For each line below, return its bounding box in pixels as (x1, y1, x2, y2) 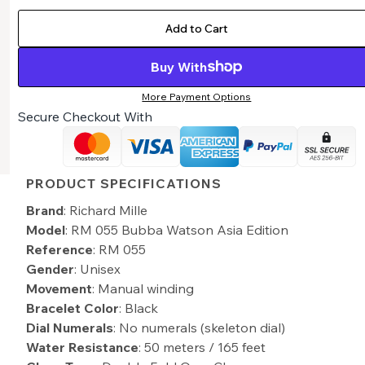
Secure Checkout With (18, 108, 153, 125)
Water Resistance (26, 338, 139, 355)
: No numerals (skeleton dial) (113, 319, 286, 336)
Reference (26, 240, 94, 257)
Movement (26, 279, 93, 297)
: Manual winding (92, 279, 195, 297)
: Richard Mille (64, 201, 148, 218)
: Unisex (74, 260, 121, 277)
